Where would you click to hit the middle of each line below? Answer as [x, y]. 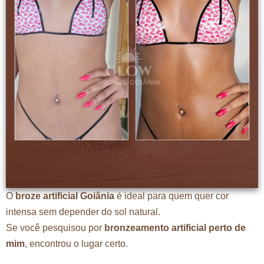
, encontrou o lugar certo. [76, 244]
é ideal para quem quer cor [171, 196]
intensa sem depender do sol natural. [83, 212]
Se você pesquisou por [55, 228]
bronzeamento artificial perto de [175, 228]
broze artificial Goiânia [65, 196]
